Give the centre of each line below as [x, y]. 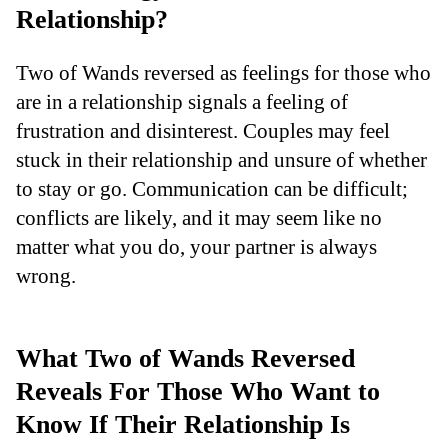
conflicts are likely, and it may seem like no [199, 217]
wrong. [46, 275]
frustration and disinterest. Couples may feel [203, 130]
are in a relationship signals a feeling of [182, 101]
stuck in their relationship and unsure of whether [221, 159]
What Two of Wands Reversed [185, 358]
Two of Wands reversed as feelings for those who [223, 72]
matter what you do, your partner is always [196, 246]
